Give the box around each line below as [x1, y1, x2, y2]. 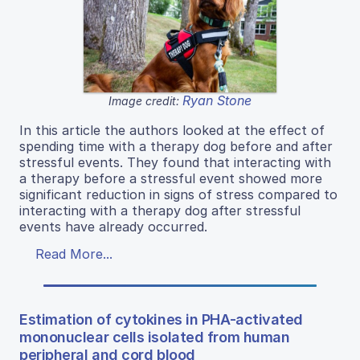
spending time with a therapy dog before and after [19, 137, 333, 154]
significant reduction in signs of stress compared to [19, 186, 337, 202]
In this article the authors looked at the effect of [19, 121, 325, 138]
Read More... [35, 245, 112, 262]
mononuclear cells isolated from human [19, 328, 290, 346]
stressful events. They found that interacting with [19, 153, 331, 170]
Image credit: [108, 93, 182, 108]
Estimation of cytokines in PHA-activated [19, 310, 303, 328]
